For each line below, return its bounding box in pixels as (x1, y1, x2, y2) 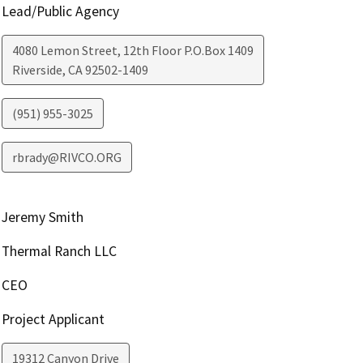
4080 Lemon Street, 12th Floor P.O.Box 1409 (11, 41, 254, 58)
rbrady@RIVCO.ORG (11, 148, 122, 165)
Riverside (11, 61, 62, 78)
